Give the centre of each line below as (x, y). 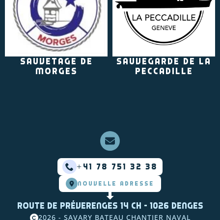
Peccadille (164, 71)
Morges (56, 71)
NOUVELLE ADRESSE (116, 183)
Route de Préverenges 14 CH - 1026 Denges (110, 206)
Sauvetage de (56, 61)
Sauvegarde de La (164, 61)
